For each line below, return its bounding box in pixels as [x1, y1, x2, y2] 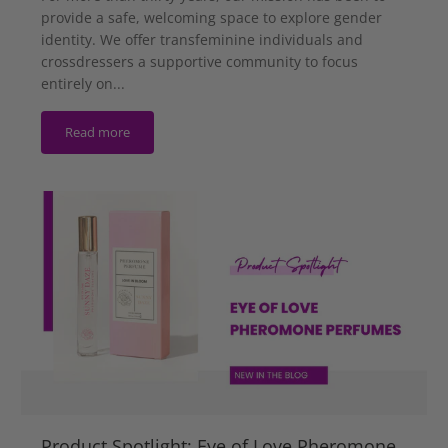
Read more [65, 123, 130, 142]
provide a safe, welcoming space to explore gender [41, 8, 382, 28]
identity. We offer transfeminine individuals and [41, 30, 363, 50]
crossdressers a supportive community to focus [41, 52, 358, 72]
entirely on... [41, 74, 125, 94]
